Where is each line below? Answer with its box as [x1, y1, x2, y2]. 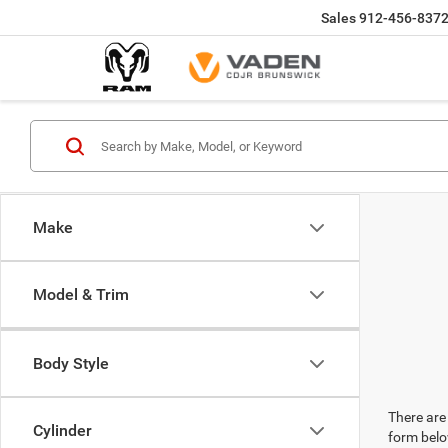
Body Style [33, 354, 109, 373]
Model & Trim [33, 285, 129, 304]
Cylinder [33, 421, 92, 440]
